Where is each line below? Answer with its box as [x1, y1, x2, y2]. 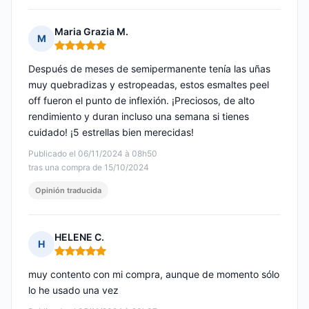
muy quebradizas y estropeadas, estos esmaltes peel [28, 79, 269, 91]
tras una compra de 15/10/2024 [28, 162, 149, 173]
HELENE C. [54, 231, 104, 243]
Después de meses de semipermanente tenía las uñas [28, 63, 270, 75]
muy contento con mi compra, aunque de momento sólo [28, 268, 279, 281]
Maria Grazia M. [54, 26, 128, 38]
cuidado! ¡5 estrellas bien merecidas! [28, 126, 194, 139]
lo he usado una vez [28, 284, 119, 297]
